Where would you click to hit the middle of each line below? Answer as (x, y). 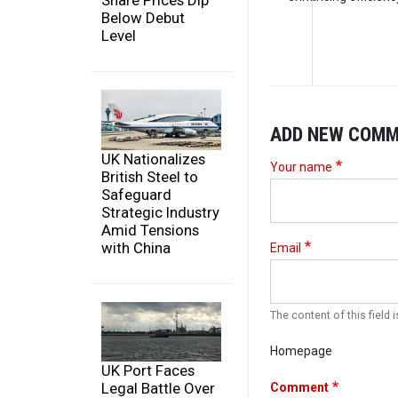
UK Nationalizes (153, 159)
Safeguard (136, 194)
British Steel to (150, 176)
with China (136, 247)
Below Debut (143, 18)
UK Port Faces (148, 371)
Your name (301, 167)
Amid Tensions (150, 230)
